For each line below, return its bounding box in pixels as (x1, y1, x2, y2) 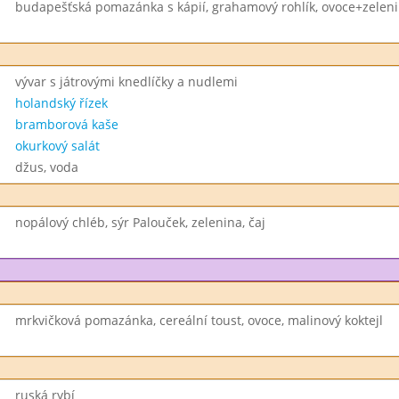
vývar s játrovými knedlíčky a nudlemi (14, 73, 238, 90)
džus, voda (14, 159, 78, 175)
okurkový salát (14, 137, 100, 154)
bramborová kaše (14, 116, 118, 133)
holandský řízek (14, 94, 108, 111)
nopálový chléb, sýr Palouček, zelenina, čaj (14, 214, 265, 231)
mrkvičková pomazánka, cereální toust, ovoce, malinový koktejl (14, 312, 383, 329)
